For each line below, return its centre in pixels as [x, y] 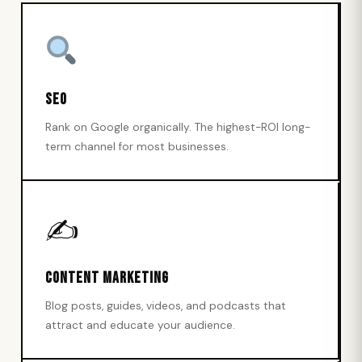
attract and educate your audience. [140, 325]
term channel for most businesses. [137, 147]
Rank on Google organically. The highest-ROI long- [178, 127]
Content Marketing [107, 278]
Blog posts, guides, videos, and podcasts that [166, 306]
